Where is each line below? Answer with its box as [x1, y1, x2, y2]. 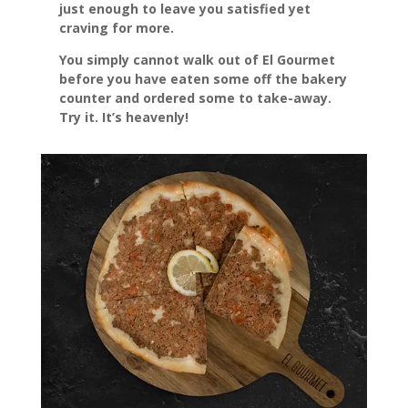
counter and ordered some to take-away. [58, 89, 331, 107]
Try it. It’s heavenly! [58, 108, 189, 127]
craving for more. [58, 19, 174, 37]
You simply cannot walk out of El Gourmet [58, 51, 335, 69]
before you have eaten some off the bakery [58, 70, 347, 88]
